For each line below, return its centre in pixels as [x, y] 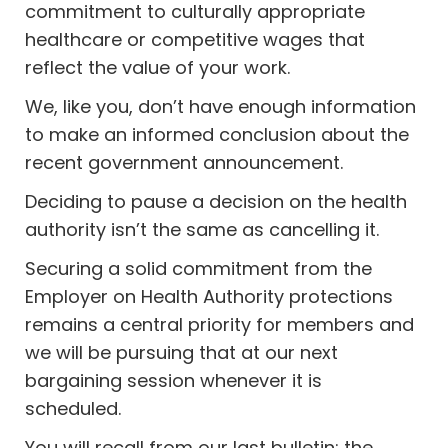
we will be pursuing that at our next [182, 352]
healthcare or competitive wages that [195, 39]
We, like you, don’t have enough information [221, 106]
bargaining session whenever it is [174, 380]
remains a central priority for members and [220, 324]
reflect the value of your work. [158, 67]
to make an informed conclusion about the [217, 134]
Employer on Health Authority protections [209, 296]
